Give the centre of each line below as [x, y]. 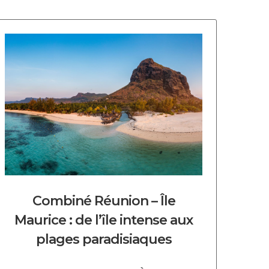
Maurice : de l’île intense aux [104, 220]
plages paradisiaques [104, 239]
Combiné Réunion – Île [104, 201]
